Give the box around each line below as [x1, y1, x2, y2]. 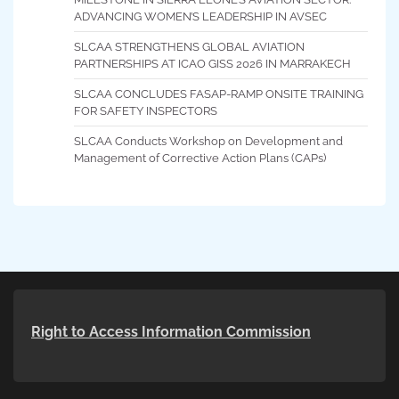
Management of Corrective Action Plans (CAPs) [74, 151, 326, 166]
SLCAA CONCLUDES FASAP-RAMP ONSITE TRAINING [74, 87, 363, 102]
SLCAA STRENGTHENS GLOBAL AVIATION [74, 40, 305, 54]
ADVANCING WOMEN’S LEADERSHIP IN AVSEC [74, 10, 327, 24]
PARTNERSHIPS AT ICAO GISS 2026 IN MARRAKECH [74, 57, 351, 71]
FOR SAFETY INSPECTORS [74, 104, 217, 118]
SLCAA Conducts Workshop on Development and [74, 134, 343, 149]
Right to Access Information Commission [31, 323, 311, 341]
